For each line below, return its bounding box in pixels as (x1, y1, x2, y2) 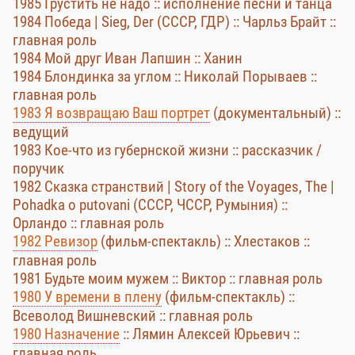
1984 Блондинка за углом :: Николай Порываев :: (13, 67, 317, 86)
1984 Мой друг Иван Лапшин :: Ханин (13, 49, 242, 67)
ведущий (13, 123, 69, 141)
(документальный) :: (210, 104, 341, 122)
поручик (13, 159, 64, 177)
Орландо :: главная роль (13, 214, 164, 232)
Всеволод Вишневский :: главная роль (13, 307, 253, 325)
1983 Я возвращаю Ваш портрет (13, 104, 210, 122)
